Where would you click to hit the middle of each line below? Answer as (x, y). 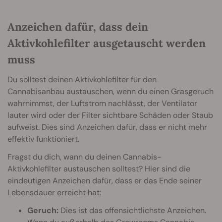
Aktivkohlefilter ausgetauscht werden (107, 43)
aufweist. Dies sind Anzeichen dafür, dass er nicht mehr (107, 127)
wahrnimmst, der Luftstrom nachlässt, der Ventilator (102, 104)
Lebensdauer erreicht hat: (54, 193)
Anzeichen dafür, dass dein (78, 27)
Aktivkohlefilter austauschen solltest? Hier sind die (99, 169)
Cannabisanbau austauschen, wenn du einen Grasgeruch (111, 92)
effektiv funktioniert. (43, 139)
